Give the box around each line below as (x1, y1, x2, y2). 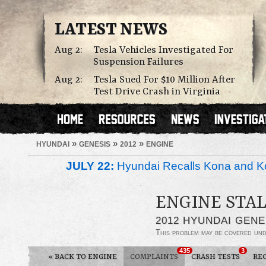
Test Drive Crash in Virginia (93, 86, 220, 97)
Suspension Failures (93, 56, 183, 68)
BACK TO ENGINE (53, 252, 117, 261)
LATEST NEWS (55, 21, 167, 40)
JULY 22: (66, 160, 114, 172)
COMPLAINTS (130, 252, 178, 261)
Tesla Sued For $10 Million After (93, 74, 235, 85)
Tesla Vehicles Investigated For (93, 45, 233, 56)
